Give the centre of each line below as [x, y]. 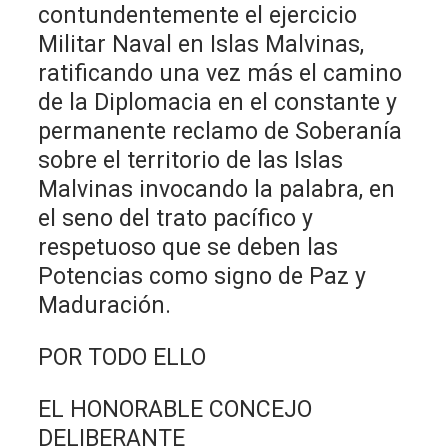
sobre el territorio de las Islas [191, 160]
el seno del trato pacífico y [176, 218]
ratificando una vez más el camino [220, 73]
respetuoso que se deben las [188, 247]
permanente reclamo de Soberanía [220, 131]
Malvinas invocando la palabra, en [217, 189]
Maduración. [105, 305]
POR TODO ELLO [122, 357]
